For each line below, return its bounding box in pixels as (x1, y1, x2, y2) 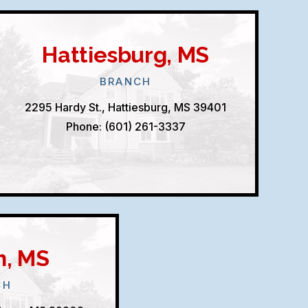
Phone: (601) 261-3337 (65, 120, 186, 133)
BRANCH (100, 75, 152, 88)
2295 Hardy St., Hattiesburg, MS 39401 (25, 100, 227, 114)
